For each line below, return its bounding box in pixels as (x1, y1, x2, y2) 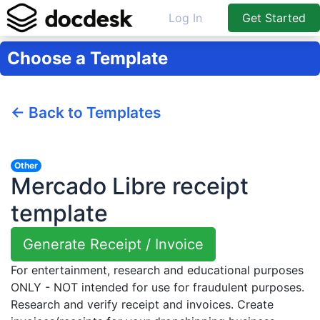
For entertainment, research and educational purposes (11, 262, 304, 277)
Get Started (242, 10, 306, 25)
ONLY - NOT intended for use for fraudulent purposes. (11, 279, 304, 294)
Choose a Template (7, 47, 168, 69)
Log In (168, 10, 202, 25)
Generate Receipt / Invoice (23, 235, 204, 253)
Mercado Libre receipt (11, 171, 249, 200)
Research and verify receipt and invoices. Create (11, 296, 274, 311)
